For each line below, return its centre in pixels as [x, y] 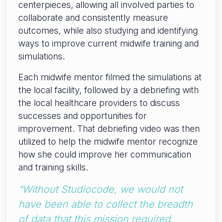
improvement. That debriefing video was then [109, 129]
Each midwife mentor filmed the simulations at [110, 77]
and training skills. [53, 167]
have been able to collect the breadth [106, 204]
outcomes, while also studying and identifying [108, 31]
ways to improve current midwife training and [109, 44]
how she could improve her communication [105, 155]
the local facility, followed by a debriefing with [109, 90]
